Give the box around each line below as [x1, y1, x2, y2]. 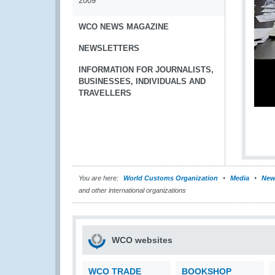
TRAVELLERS [79, 88, 131, 98]
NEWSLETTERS [79, 44, 139, 53]
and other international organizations [79, 187, 186, 194]
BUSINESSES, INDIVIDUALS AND [79, 77, 206, 86]
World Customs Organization [123, 174, 220, 182]
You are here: [79, 174, 118, 182]
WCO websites [112, 235, 172, 245]
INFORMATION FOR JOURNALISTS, [79, 65, 214, 74]
